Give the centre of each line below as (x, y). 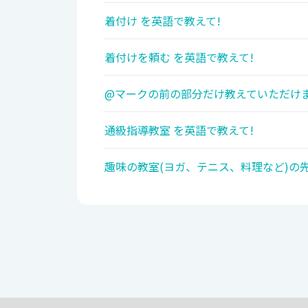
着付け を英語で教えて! (163, 21)
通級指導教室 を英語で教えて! (179, 130)
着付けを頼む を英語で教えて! (179, 57)
